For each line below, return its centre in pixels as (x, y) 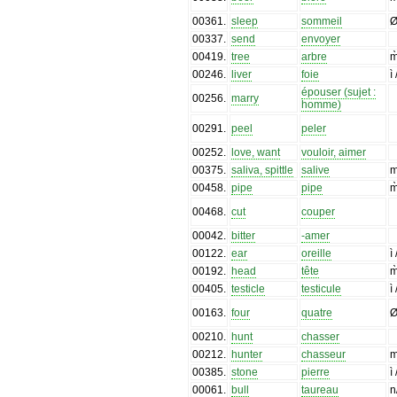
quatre (317, 312)
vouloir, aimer (334, 152)
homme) (322, 104)
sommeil (322, 21)
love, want (256, 152)
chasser (321, 336)
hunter (247, 354)
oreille (317, 253)
